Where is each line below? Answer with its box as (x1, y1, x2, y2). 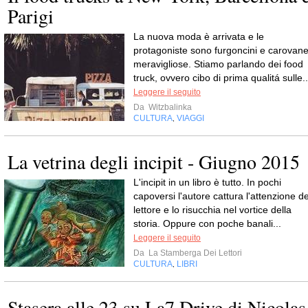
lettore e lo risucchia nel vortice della (133, 204, 291, 215)
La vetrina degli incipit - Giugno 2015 (8, 148, 300, 175)
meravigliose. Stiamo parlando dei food (133, 58, 303, 69)
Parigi (8, 3, 54, 29)
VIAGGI (177, 113, 204, 123)
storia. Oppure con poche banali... (133, 218, 281, 229)
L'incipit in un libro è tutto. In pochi (133, 177, 281, 188)
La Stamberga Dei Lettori (146, 248, 242, 258)
